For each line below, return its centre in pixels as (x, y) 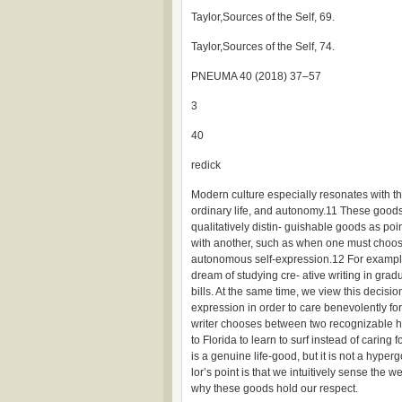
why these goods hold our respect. (275, 389)
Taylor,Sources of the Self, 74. (263, 47)
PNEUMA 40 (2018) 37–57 (256, 76)
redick (206, 165)
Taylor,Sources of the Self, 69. (263, 17)
